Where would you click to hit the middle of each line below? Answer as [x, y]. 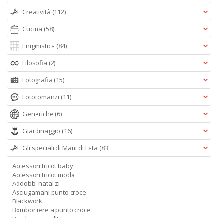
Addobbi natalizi [36, 183]
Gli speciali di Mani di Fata [61, 148]
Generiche [39, 114]
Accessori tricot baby [43, 166]
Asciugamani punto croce [49, 192]
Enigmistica [39, 46]
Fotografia [38, 80]
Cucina [33, 29]
